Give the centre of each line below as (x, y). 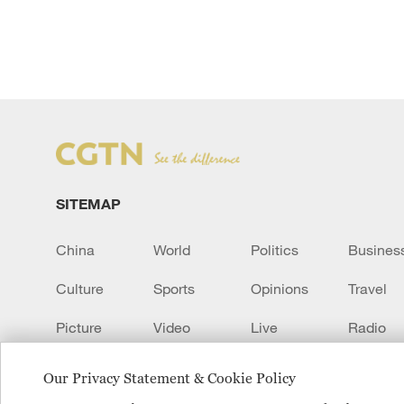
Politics (275, 250)
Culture (80, 289)
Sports (174, 289)
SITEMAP (88, 203)
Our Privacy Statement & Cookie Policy (170, 378)
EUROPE (183, 366)
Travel (367, 289)
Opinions (280, 289)
